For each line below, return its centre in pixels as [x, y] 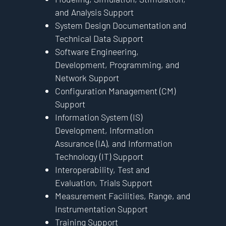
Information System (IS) [98, 117]
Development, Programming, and [117, 64]
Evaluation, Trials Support [103, 182]
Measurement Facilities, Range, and [123, 195]
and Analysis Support [94, 12]
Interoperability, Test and [102, 169]
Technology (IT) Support [99, 156]
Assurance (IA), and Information [113, 143]
